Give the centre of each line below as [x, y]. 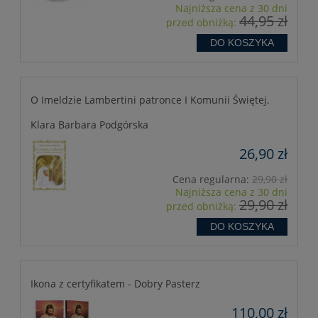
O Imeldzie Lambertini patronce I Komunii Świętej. [150, 100]
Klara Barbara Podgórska [89, 125]
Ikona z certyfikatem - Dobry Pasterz [115, 284]
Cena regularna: [212, 180]
